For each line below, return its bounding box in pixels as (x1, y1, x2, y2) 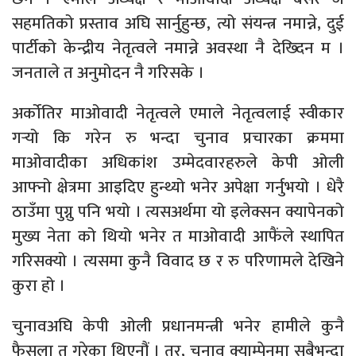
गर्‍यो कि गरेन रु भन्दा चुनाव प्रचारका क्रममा (12, 123, 344, 152)
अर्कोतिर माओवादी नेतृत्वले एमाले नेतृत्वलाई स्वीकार (12, 99, 344, 127)
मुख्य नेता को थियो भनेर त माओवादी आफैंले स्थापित (12, 222, 344, 250)
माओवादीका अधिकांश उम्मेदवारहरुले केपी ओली (12, 148, 344, 176)
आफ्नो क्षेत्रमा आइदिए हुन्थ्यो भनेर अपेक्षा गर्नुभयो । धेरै (12, 172, 344, 201)
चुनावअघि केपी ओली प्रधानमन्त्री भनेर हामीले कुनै (12, 311, 344, 340)
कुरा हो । (12, 271, 65, 300)
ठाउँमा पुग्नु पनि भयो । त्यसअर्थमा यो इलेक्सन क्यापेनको (12, 197, 344, 226)
